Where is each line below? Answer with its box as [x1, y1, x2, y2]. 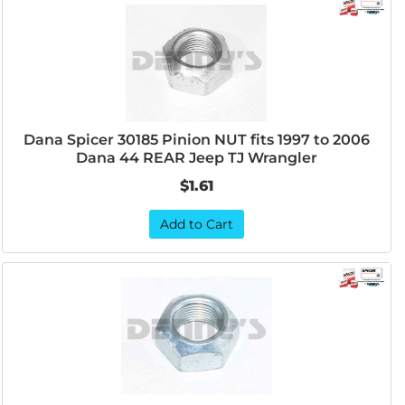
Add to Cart [159, 216, 233, 232]
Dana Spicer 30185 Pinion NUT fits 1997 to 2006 [23, 131, 370, 148]
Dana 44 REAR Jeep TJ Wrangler [75, 149, 317, 166]
